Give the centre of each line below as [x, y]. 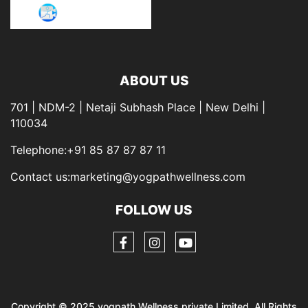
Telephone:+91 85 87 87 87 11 [88, 150]
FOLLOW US [154, 210]
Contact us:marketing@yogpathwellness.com [128, 177]
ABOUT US [154, 81]
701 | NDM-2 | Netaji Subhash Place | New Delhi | [138, 108]
